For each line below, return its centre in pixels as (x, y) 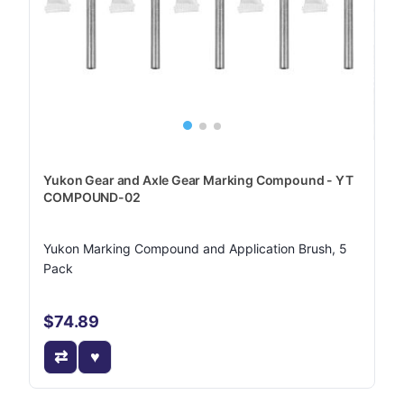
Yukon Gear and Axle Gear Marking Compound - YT (198, 180)
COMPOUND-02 (92, 197)
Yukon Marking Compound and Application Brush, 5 (196, 248)
